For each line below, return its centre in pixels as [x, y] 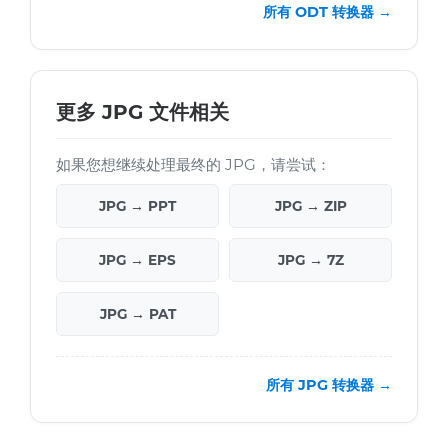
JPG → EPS [137, 260]
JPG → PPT [137, 206]
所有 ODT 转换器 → [327, 12]
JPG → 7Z [310, 260]
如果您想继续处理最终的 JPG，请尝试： [193, 165]
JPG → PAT [137, 314]
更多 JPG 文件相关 [142, 112]
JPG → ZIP [310, 206]
